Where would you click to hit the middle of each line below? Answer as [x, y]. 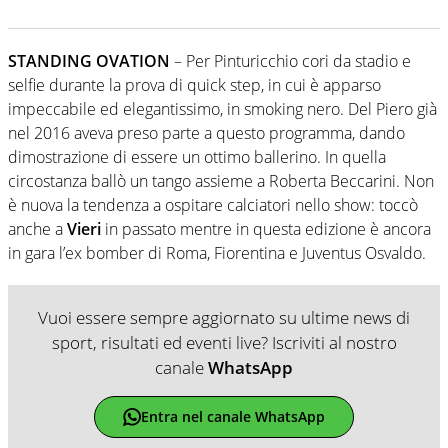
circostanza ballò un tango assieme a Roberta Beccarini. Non [221, 180]
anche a [37, 228]
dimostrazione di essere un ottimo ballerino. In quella [197, 156]
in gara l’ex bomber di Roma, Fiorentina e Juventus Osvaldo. [217, 252]
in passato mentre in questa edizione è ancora [266, 228]
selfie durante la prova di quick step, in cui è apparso [194, 84]
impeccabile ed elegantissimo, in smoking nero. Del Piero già [222, 108]
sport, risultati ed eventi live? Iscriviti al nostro [224, 342]
